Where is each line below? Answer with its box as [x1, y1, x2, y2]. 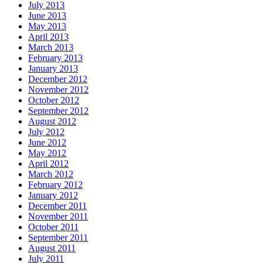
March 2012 [28, 168, 73, 179]
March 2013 [28, 42, 73, 52]
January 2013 [28, 63, 78, 73]
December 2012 [28, 73, 87, 84]
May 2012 [28, 147, 66, 158]
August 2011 [28, 242, 76, 253]
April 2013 [28, 31, 69, 42]
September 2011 [28, 232, 88, 242]
